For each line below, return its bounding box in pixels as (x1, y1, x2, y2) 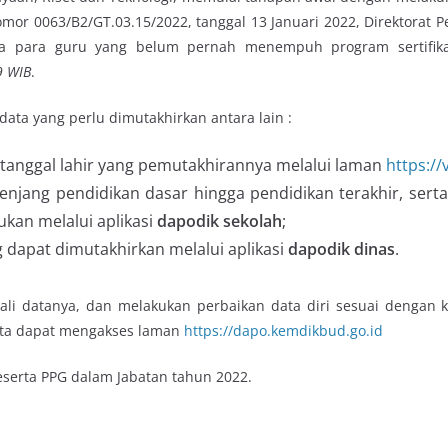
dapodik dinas (288, 238, 395, 261)
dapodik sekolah (157, 210, 282, 233)
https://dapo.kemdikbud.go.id (184, 321, 383, 341)
